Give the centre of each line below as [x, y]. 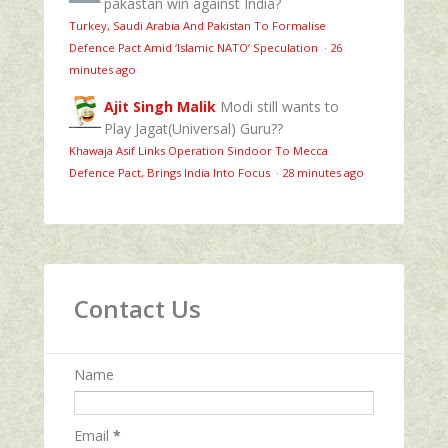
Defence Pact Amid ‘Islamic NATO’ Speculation [195, 47]
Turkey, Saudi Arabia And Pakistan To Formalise [197, 25]
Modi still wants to [279, 106]
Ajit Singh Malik [160, 106]
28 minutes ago [323, 172]
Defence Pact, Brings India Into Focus [171, 172]
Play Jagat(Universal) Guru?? [193, 128]
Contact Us [137, 308]
